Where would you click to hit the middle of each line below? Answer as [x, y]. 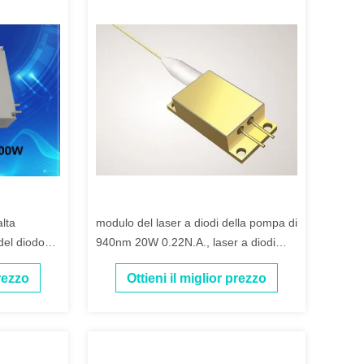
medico [115, 262]
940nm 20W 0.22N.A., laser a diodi [186, 242]
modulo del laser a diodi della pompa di [197, 223]
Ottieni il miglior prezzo [197, 279]
